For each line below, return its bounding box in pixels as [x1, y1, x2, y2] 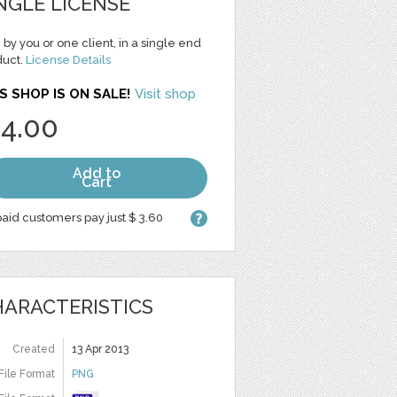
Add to [72, 165, 121, 182]
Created [12, 343, 55, 355]
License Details [26, 53, 111, 66]
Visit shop [135, 86, 196, 102]
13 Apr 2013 [72, 343, 128, 355]
